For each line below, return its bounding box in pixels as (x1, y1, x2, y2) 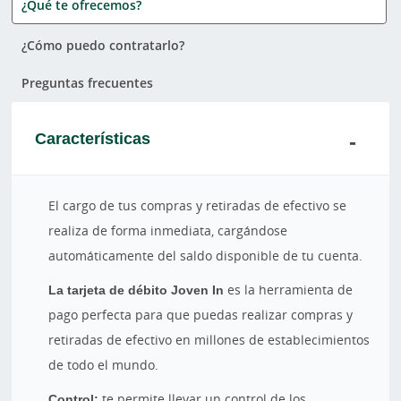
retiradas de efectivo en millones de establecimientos (48, 331, 371, 348)
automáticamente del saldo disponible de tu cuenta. (48, 247, 363, 264)
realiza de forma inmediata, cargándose (48, 222, 288, 239)
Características (35, 127, 151, 149)
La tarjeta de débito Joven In (48, 281, 228, 298)
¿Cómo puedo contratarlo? (21, 37, 185, 54)
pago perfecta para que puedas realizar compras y (48, 306, 354, 323)
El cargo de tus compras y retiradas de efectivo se (48, 197, 347, 214)
